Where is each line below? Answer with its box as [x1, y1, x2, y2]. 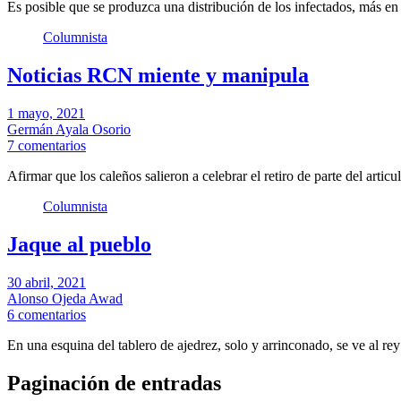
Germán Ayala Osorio [7, 122, 131, 138]
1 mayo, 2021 [7, 106, 85, 122]
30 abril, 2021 [7, 274, 86, 290]
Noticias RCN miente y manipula [7, 64, 309, 88]
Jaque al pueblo [7, 233, 151, 257]
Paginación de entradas [7, 371, 221, 395]
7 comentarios [7, 138, 86, 154]
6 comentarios [7, 306, 86, 322]
